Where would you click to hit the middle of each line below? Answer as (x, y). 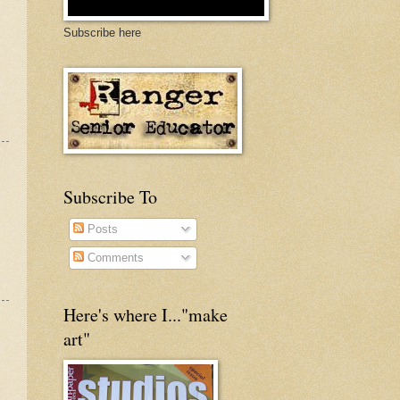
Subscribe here (102, 32)
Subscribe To (110, 196)
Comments (114, 258)
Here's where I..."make (146, 314)
